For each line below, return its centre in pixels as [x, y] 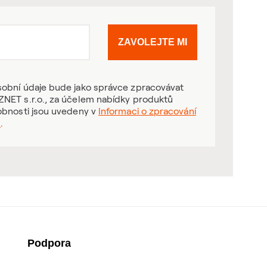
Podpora [49, 243]
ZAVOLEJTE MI [153, 42]
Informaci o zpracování [147, 111]
